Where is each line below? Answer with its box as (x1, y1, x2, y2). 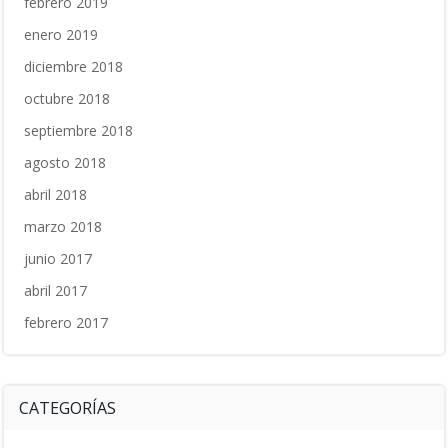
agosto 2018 (24, 153, 106, 172)
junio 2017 (24, 249, 92, 268)
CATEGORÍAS (19, 397, 116, 419)
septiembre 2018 (24, 121, 133, 140)
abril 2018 (24, 185, 87, 204)
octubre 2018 (24, 89, 110, 108)
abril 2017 (24, 281, 87, 300)
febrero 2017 (24, 313, 108, 332)
